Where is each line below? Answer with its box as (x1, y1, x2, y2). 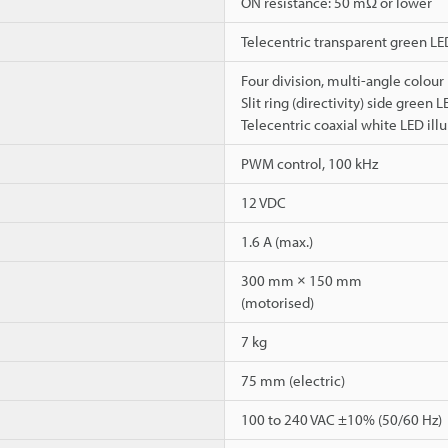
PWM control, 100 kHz (241, 153, 378, 173)
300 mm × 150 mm (241, 270, 362, 290)
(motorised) (241, 292, 314, 312)
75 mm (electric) (241, 370, 345, 390)
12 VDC (241, 192, 286, 212)
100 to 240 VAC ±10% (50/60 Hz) (241, 409, 442, 429)
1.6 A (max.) (241, 231, 313, 251)
